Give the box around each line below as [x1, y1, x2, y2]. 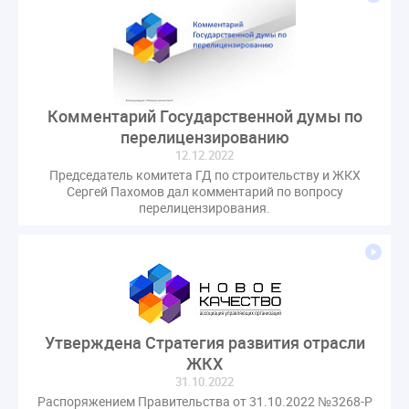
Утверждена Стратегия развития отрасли [44, 331, 365, 354]
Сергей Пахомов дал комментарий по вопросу [66, 183, 343, 201]
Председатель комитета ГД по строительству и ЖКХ [48, 166, 361, 184]
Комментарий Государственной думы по [47, 105, 362, 128]
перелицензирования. [139, 199, 270, 217]
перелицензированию [120, 126, 289, 149]
